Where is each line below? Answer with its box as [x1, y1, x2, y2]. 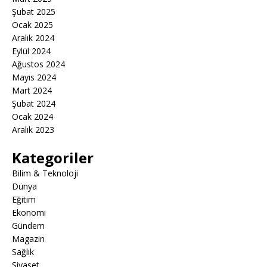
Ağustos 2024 [12, 58, 65, 70]
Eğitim [12, 193, 36, 205]
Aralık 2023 [12, 123, 54, 135]
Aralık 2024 [12, 32, 54, 44]
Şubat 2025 [12, 5, 55, 17]
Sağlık [12, 246, 34, 257]
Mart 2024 [12, 84, 52, 96]
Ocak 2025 [12, 18, 53, 30]
